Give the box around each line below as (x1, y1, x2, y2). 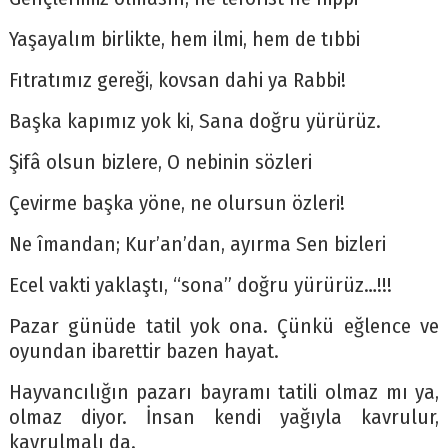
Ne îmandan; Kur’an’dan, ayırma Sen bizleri (8, 232, 386, 258)
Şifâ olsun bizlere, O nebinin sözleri (8, 150, 312, 176)
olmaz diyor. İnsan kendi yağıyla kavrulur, (8, 405, 440, 431)
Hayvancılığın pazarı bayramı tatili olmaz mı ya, (8, 380, 440, 406)
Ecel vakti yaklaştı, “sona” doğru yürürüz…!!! (8, 273, 392, 299)
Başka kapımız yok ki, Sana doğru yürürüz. (8, 109, 381, 135)
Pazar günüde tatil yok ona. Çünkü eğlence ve (8, 314, 440, 340)
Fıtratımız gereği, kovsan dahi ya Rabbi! (8, 68, 346, 94)
